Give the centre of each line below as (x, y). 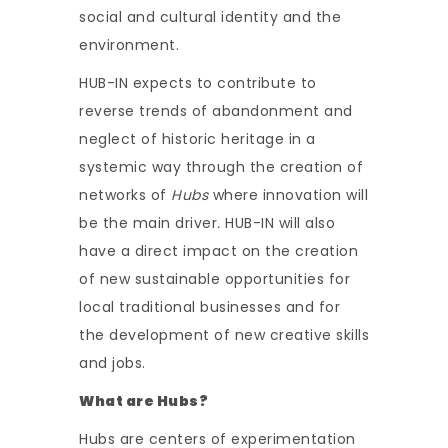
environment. (129, 45)
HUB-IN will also (277, 223)
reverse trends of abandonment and (216, 111)
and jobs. (112, 363)
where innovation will (290, 195)
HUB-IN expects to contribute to (198, 83)
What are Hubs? (143, 401)
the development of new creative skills (224, 335)
